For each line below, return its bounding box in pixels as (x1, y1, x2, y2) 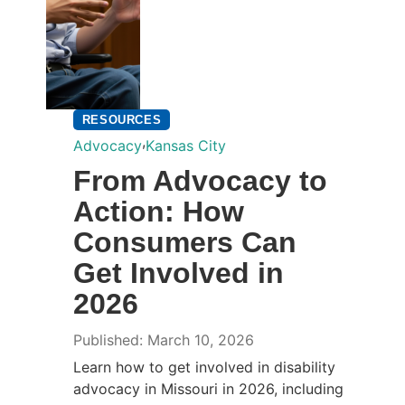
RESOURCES (81, 112, 162, 127)
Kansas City (145, 136, 226, 155)
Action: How (72, 194, 244, 228)
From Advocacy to (72, 164, 327, 197)
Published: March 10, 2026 (72, 330, 254, 349)
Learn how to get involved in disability (72, 357, 335, 376)
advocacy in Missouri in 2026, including (72, 379, 344, 398)
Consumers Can (72, 225, 297, 259)
